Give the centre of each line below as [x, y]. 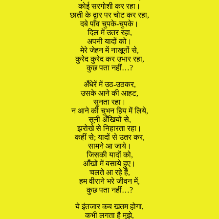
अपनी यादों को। [109, 41]
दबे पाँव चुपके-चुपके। [109, 23]
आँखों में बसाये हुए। [109, 163]
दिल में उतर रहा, [109, 32]
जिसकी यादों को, [109, 154]
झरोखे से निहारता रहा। [109, 128]
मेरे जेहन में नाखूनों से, [109, 50]
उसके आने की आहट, [109, 93]
